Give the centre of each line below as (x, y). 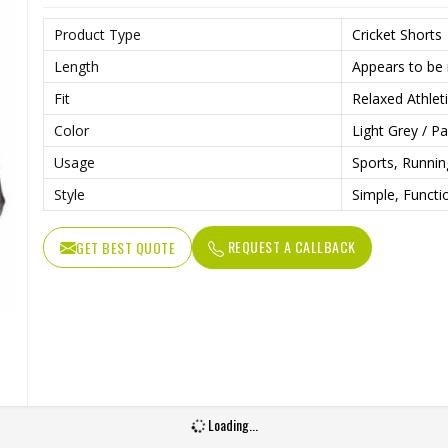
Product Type (97, 34)
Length (76, 66)
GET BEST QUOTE (125, 247)
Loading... (231, 424)
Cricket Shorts (397, 34)
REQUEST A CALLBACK (290, 246)
